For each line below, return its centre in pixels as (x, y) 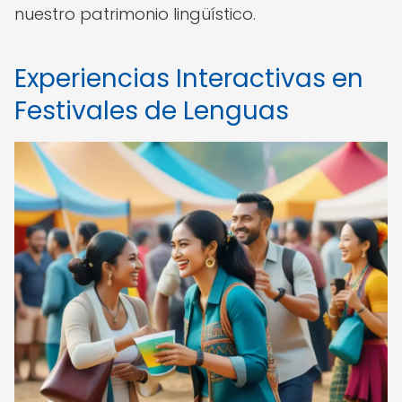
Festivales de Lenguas (152, 111)
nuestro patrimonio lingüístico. (135, 14)
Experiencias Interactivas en (189, 79)
